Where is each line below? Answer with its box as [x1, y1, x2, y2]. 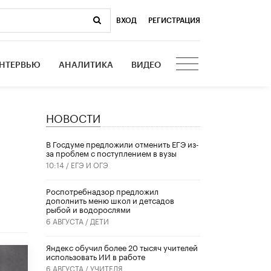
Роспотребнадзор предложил [46, 184, 158, 197]
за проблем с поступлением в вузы [46, 146, 177, 159]
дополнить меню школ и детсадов [46, 194, 174, 206]
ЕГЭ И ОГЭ [71, 158, 108, 171]
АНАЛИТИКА [59, 60, 114, 70]
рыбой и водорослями [46, 203, 131, 215]
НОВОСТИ [46, 108, 100, 125]
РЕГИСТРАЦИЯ [148, 16, 200, 24]
